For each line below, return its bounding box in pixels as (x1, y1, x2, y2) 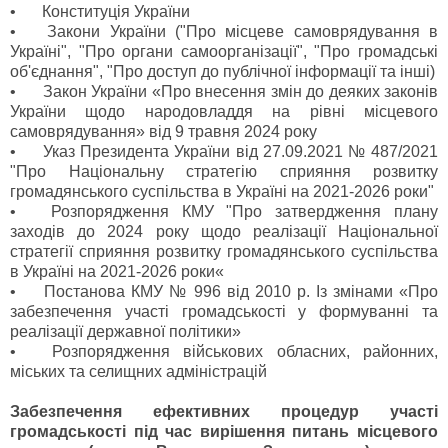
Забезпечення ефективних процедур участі (10, 403, 438, 421)
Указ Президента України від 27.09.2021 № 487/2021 (43, 143, 438, 161)
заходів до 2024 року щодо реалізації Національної (10, 223, 438, 241)
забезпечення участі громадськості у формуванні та (10, 303, 438, 321)
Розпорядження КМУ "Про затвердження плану (50, 203, 439, 221)
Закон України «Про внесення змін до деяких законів (42, 83, 438, 101)
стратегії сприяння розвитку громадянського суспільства (10, 243, 438, 261)
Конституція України (42, 3, 194, 21)
